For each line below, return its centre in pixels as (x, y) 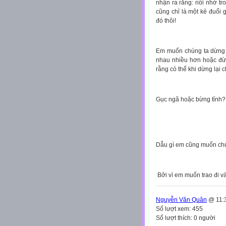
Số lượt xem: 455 (179, 209)
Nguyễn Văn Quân (181, 200)
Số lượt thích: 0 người (186, 218)
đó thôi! (166, 21)
